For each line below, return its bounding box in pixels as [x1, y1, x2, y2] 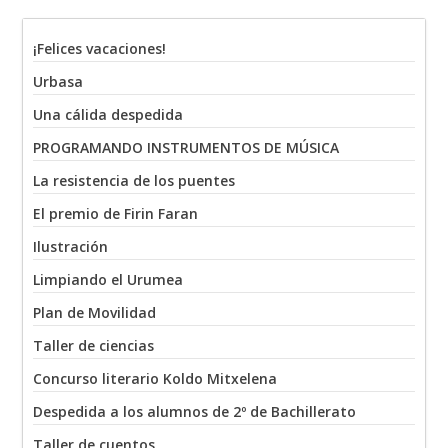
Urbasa [33, 72, 84, 92]
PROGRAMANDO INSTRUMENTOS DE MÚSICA [33, 138, 340, 158]
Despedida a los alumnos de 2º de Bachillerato [33, 402, 357, 422]
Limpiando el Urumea [33, 270, 184, 290]
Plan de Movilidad [33, 303, 157, 323]
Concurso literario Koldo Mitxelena [33, 369, 278, 389]
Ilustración [33, 237, 109, 257]
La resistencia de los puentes [33, 171, 236, 191]
